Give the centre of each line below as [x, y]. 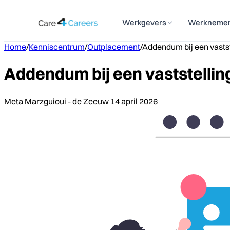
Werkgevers [144, 22]
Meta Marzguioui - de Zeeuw [56, 101]
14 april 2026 [134, 101]
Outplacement [114, 47]
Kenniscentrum [57, 47]
